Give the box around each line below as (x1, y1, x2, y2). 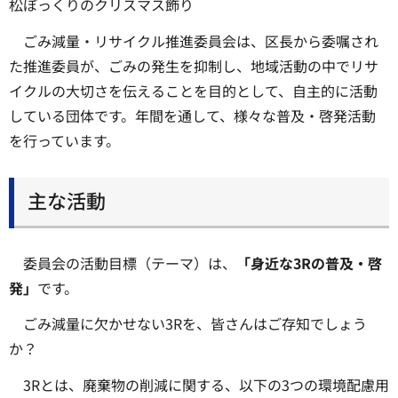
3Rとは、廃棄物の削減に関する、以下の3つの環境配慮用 (23, 374, 389, 396)
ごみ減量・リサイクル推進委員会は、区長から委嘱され (23, 29, 378, 52)
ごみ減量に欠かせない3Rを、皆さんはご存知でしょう (23, 313, 367, 335)
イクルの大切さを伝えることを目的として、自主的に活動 (9, 79, 378, 101)
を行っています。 (9, 129, 120, 151)
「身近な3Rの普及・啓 (236, 251, 382, 274)
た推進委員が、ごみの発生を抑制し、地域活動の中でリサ (9, 54, 378, 76)
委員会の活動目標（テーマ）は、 (23, 251, 236, 274)
